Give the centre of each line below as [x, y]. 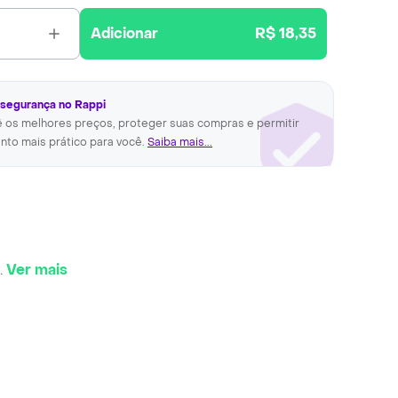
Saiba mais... [180, 142]
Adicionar [125, 33]
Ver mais [37, 269]
